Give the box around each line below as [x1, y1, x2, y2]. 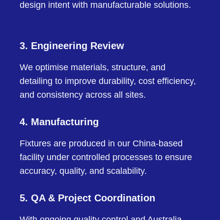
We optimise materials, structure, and [20, 62, 165, 73]
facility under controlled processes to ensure [20, 152, 192, 163]
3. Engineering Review [20, 40, 124, 52]
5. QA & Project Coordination [20, 192, 155, 204]
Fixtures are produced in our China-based [20, 138, 183, 149]
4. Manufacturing [20, 116, 99, 128]
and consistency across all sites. [20, 90, 146, 100]
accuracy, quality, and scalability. [20, 166, 147, 176]
